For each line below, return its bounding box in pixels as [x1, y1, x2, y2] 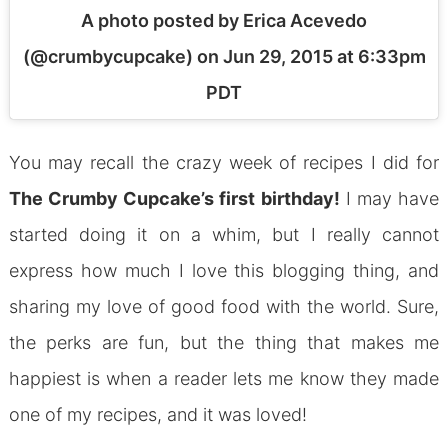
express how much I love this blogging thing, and [8, 259, 440, 281]
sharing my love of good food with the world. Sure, [8, 295, 440, 317]
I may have [339, 187, 440, 209]
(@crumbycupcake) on [22, 45, 223, 67]
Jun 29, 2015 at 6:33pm [222, 45, 426, 67]
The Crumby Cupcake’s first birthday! [8, 187, 340, 209]
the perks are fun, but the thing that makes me [8, 331, 440, 353]
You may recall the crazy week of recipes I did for [8, 151, 440, 173]
